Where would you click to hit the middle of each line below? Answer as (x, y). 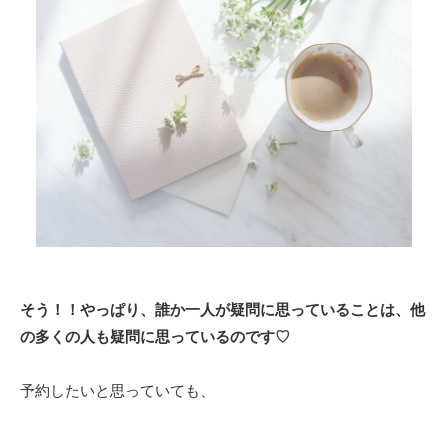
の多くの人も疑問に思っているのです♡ (155, 336)
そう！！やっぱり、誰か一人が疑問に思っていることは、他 (222, 309)
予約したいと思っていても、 (117, 390)
